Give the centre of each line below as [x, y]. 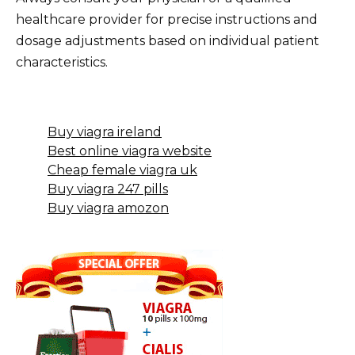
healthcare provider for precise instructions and [167, 20]
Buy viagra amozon [108, 208]
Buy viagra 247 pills [108, 189]
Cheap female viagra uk [122, 170]
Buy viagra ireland [105, 132]
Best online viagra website [130, 151]
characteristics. [62, 63]
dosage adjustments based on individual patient [168, 41]
